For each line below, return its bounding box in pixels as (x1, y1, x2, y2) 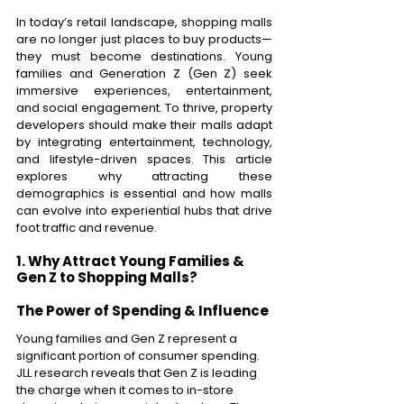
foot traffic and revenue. (16, 218, 160, 236)
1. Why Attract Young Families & (16, 251, 247, 271)
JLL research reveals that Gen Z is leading (16, 363, 260, 381)
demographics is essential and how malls (16, 184, 272, 202)
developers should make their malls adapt (16, 115, 272, 133)
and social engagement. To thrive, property (16, 98, 272, 116)
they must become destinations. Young (16, 47, 272, 65)
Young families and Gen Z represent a (16, 329, 240, 347)
